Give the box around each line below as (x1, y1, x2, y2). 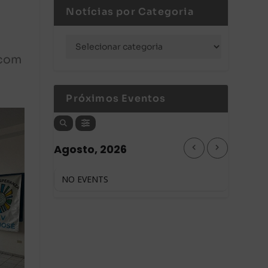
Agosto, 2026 (54, 141, 127, 157)
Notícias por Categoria (66, 5, 194, 18)
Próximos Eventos (66, 92, 166, 105)
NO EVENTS (62, 173, 109, 185)
